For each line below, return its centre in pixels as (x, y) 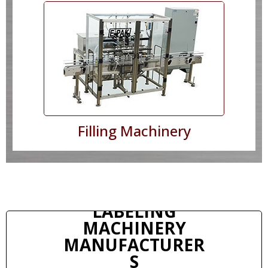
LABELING (134, 211)
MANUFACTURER (134, 244)
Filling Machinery (134, 130)
